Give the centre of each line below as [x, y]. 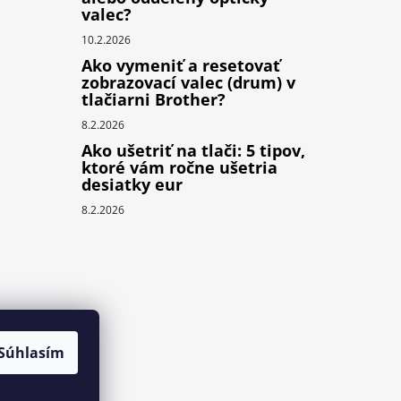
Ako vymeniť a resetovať [180, 65]
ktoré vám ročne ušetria [179, 167]
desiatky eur [132, 184]
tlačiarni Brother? [153, 99]
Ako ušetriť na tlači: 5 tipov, [193, 150]
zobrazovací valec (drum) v [188, 82]
